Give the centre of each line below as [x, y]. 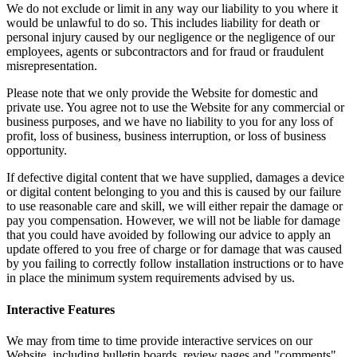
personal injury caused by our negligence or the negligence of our [171, 37]
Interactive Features [61, 309]
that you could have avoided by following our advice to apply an [169, 235]
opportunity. [37, 151]
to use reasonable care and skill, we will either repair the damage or [175, 206]
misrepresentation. [52, 66]
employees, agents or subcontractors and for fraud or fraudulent [165, 52]
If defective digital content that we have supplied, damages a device [175, 178]
